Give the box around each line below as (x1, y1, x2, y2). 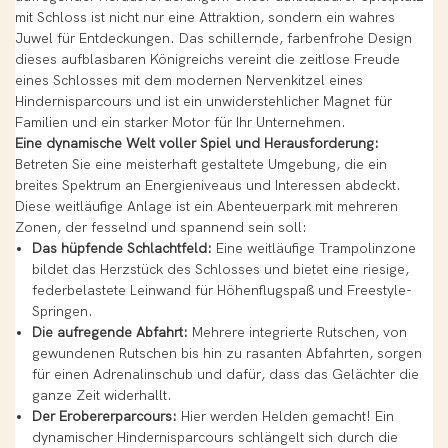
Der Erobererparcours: (31, 408, 177, 426)
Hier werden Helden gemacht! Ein (176, 408, 394, 426)
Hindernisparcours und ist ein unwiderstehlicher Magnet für (15, 93, 392, 111)
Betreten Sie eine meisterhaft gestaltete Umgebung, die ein (15, 156, 387, 174)
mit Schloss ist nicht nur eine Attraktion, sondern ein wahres (15, 9, 395, 27)
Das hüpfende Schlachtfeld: (31, 240, 212, 258)
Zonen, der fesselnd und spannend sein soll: (15, 219, 307, 237)
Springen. (31, 303, 93, 321)
